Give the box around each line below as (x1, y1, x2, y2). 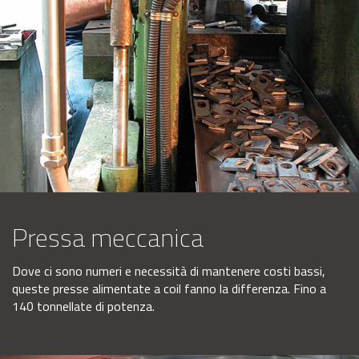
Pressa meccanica (12, 217, 204, 256)
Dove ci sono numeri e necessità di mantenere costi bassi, (12, 260, 325, 280)
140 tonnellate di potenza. (12, 296, 155, 316)
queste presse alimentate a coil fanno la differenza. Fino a (12, 278, 326, 298)
